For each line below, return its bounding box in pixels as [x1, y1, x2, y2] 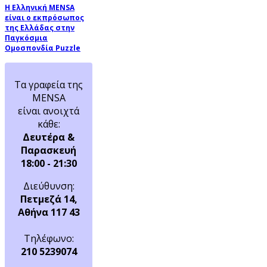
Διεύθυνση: [23, 179, 74, 193]
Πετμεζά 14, [20, 192, 77, 206]
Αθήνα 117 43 [17, 205, 80, 219]
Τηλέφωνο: [23, 231, 74, 245]
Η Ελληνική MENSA [5, 2, 74, 13]
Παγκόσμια [5, 32, 48, 43]
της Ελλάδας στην [5, 22, 74, 33]
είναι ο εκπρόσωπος [5, 12, 84, 23]
